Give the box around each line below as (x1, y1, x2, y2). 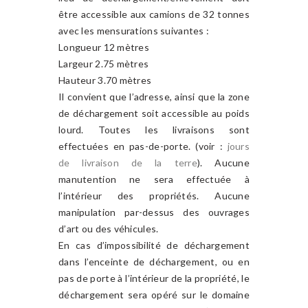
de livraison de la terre (58, 157, 197, 168)
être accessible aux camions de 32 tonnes (58, 8, 250, 20)
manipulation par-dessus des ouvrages (58, 206, 250, 218)
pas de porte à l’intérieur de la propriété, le (58, 272, 250, 284)
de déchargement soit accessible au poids (58, 107, 250, 119)
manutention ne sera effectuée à (58, 173, 250, 185)
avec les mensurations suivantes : (58, 25, 210, 36)
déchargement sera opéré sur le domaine (58, 289, 250, 300)
